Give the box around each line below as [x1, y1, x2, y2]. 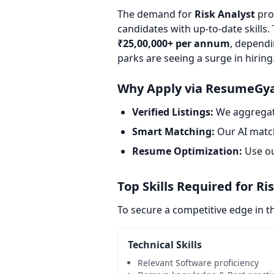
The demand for [117, 7, 194, 21]
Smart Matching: [132, 125, 215, 138]
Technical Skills [128, 238, 202, 251]
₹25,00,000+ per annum [117, 37, 230, 50]
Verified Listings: [132, 105, 213, 119]
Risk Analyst [194, 7, 255, 21]
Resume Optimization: [132, 144, 242, 158]
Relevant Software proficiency [138, 257, 259, 268]
